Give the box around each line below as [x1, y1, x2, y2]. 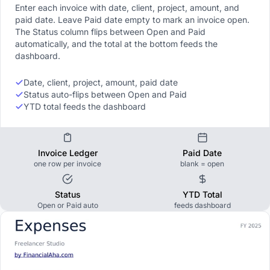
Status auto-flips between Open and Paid [24, 89, 187, 100]
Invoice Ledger [37, 148, 98, 159]
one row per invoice [34, 159, 102, 169]
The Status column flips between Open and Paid [15, 27, 206, 37]
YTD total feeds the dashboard [24, 101, 146, 112]
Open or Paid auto [37, 201, 98, 210]
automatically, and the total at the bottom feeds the [15, 39, 218, 49]
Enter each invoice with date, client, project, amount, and [15, 2, 239, 13]
